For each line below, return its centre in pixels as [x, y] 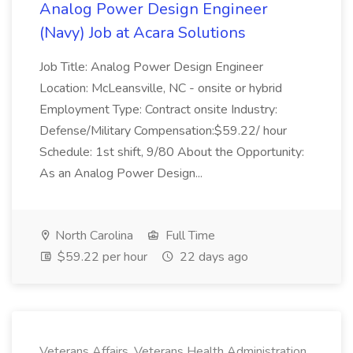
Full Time [189, 236]
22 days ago [212, 257]
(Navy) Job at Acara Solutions [143, 33]
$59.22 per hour [101, 257]
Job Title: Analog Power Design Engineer [151, 67]
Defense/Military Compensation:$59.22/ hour [163, 131]
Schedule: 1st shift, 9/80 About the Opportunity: [172, 152]
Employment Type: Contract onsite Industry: [158, 110]
